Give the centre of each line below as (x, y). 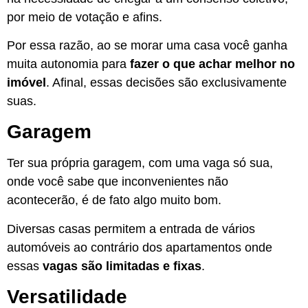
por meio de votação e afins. (85, 17)
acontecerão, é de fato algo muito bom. (114, 200)
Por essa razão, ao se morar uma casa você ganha (147, 45)
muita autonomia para (68, 64)
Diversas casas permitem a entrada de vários (131, 229)
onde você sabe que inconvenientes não (118, 182)
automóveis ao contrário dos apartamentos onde (140, 247)
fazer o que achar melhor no (212, 64)
